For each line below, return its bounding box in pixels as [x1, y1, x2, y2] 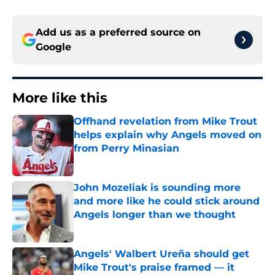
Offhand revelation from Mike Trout [74, 115, 257, 128]
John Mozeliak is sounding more [74, 182, 241, 194]
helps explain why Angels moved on [74, 129, 261, 141]
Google [36, 41, 71, 53]
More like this [12, 90, 107, 107]
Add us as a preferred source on [36, 26, 201, 39]
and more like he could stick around [74, 195, 260, 207]
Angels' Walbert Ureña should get [74, 248, 249, 260]
